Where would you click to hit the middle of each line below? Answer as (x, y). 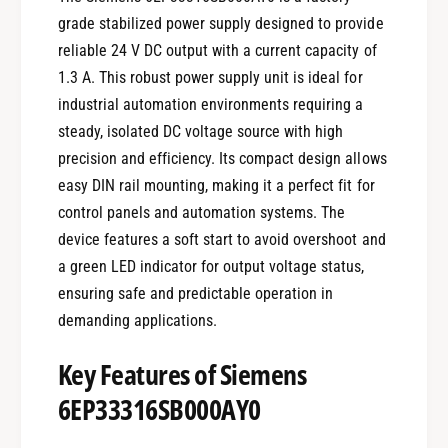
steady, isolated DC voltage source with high (200, 132)
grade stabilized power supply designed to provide (220, 24)
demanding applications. (137, 321)
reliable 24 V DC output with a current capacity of (217, 51)
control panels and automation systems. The (201, 213)
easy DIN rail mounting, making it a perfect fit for (216, 186)
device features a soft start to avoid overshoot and (221, 240)
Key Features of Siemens (182, 374)
